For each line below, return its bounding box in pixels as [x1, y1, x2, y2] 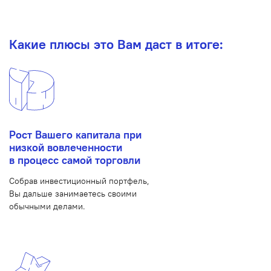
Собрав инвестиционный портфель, [9, 175, 149, 186]
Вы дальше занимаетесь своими [9, 188, 137, 199]
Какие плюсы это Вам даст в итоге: [9, 36, 223, 53]
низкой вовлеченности [9, 140, 122, 154]
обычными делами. [9, 200, 85, 212]
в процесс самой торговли [9, 153, 140, 167]
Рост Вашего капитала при [9, 128, 142, 142]
